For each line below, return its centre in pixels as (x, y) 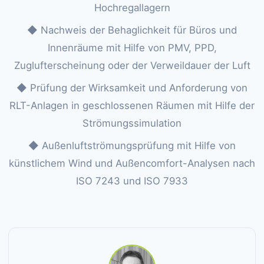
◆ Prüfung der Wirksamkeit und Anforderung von (132, 88)
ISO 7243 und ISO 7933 (132, 181)
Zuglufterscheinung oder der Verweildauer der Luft (132, 65)
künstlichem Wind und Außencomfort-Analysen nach (132, 163)
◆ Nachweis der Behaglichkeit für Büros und (132, 30)
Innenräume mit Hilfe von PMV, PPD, (132, 48)
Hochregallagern (132, 8)
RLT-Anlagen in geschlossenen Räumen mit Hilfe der (132, 105)
